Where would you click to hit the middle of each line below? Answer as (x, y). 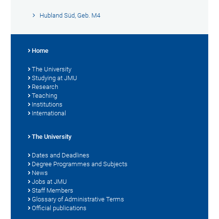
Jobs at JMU (50, 181)
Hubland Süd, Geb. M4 (70, 15)
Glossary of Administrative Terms (78, 199)
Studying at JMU (55, 78)
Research (45, 87)
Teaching (45, 95)
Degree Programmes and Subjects (80, 164)
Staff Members (53, 190)
